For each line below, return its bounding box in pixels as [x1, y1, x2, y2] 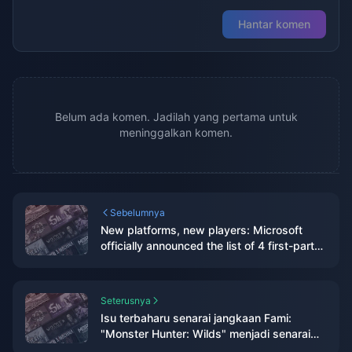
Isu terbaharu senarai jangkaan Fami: [101, 311, 291, 324]
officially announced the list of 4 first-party [101, 239, 321, 252]
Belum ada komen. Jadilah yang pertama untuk [54, 110, 298, 123]
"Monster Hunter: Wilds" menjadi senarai [101, 327, 310, 340]
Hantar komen [238, 17, 310, 31]
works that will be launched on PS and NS [101, 255, 317, 268]
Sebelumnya [110, 207, 165, 218]
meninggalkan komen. [119, 126, 233, 139]
